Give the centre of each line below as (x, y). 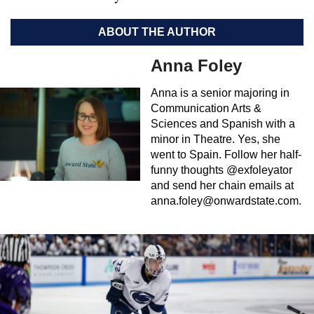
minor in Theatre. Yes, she (216, 139)
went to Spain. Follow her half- (226, 154)
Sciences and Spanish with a (223, 123)
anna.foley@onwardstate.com (225, 200)
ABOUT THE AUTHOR (157, 32)
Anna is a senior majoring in (220, 93)
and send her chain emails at (222, 185)
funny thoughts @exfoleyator (221, 170)
